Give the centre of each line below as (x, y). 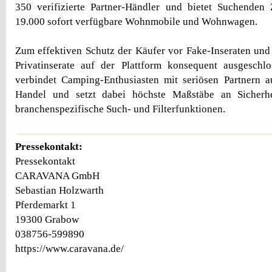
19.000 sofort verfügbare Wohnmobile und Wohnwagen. (136, 21)
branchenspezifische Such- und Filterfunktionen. (120, 109)
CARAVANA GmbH (57, 176)
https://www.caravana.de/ (70, 249)
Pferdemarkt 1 (46, 205)
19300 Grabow (47, 220)
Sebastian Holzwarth (59, 191)
